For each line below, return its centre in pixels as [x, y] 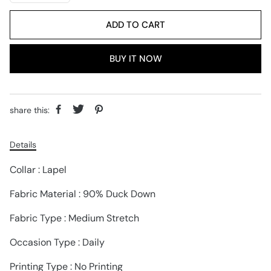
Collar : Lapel [38, 170]
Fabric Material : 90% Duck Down [83, 194]
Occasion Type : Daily [57, 242]
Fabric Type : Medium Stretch [74, 218]
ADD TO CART [135, 24]
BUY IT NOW [135, 58]
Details [23, 145]
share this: [30, 110]
